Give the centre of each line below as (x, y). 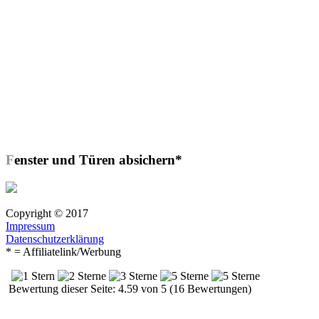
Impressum (30, 226)
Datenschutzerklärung (55, 239)
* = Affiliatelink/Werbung (63, 251)
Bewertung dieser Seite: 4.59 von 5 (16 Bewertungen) (129, 288)
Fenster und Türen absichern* (98, 159)
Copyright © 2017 (47, 213)
